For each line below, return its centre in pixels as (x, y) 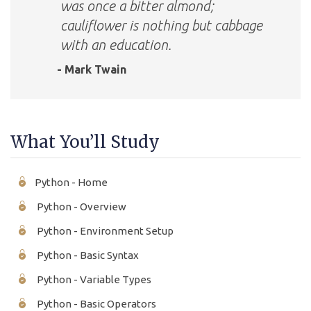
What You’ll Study (85, 142)
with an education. (116, 44)
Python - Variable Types (93, 279)
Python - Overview (81, 206)
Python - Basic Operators (95, 303)
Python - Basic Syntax (87, 255)
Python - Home (71, 182)
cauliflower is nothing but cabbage (161, 25)
